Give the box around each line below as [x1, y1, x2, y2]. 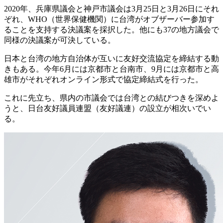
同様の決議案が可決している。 [4, 35, 115, 44]
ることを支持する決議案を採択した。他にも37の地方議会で [4, 25, 219, 34]
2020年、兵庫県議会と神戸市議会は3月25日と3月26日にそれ [4, 4, 219, 13]
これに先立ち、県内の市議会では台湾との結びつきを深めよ [4, 93, 219, 102]
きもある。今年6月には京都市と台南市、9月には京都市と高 [4, 64, 219, 73]
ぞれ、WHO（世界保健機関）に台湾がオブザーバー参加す [4, 14, 215, 23]
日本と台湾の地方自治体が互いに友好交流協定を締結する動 [4, 54, 219, 63]
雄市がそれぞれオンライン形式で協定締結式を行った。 [4, 75, 203, 84]
